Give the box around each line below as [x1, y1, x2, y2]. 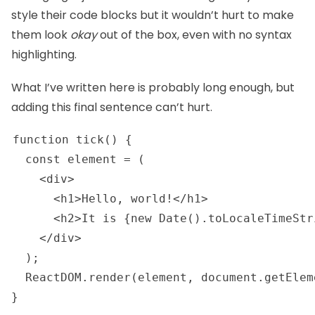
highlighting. [11, 46, 77, 63]
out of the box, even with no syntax [97, 27, 292, 44]
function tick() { [13, 132, 132, 146]
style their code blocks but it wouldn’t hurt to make [11, 7, 294, 24]
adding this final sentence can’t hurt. [11, 98, 212, 115]
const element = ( [11, 152, 145, 166]
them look [11, 27, 70, 44]
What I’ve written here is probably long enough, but [11, 79, 295, 96]
